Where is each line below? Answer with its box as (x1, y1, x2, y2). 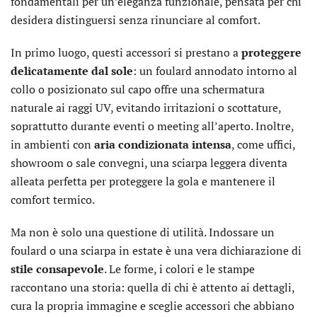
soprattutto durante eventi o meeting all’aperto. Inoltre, (11, 118, 294, 134)
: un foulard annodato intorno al (133, 63, 297, 79)
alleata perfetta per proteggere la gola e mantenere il (11, 173, 275, 189)
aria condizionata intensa (94, 137, 231, 152)
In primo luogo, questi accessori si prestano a (11, 45, 241, 60)
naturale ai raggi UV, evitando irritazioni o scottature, (11, 100, 281, 115)
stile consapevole (11, 261, 104, 277)
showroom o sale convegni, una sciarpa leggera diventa (11, 155, 287, 171)
